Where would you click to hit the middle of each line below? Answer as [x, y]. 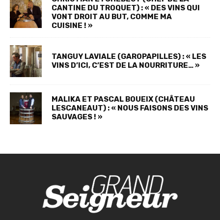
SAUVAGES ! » [77, 117]
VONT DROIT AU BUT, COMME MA [112, 16]
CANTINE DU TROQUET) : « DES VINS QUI [126, 8]
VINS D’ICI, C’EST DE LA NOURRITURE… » [126, 66]
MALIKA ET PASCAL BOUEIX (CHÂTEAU [123, 99]
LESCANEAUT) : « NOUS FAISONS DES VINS [130, 108]
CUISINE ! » [72, 25]
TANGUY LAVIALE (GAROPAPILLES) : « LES [129, 57]
